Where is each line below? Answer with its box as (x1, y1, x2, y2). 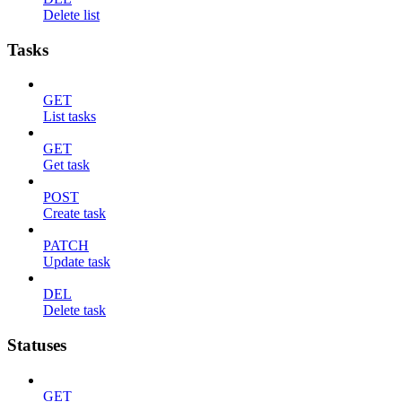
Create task (43, 205, 106, 222)
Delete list (43, 7, 100, 22)
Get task (43, 157, 90, 173)
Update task (43, 254, 110, 270)
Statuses (7, 336, 66, 355)
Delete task (43, 302, 106, 319)
